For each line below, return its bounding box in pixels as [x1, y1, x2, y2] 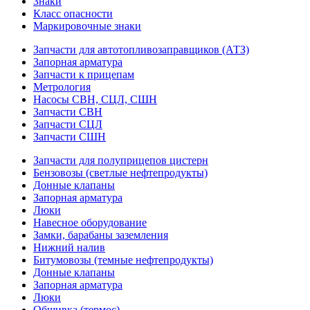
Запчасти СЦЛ [33, 118, 102, 130]
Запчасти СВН [33, 105, 102, 118]
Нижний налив [33, 241, 105, 253]
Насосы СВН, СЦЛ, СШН [33, 93, 157, 105]
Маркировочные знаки [33, 19, 141, 32]
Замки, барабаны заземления [33, 228, 168, 241]
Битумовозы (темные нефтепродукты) [33, 253, 213, 266]
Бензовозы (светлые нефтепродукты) [33, 166, 208, 179]
